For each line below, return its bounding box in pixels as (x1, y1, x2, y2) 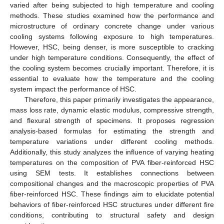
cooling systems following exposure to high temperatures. (10, 32, 214, 40)
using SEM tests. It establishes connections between (10, 168, 214, 177)
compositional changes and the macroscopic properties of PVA (10, 179, 214, 187)
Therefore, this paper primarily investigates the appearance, (24, 95, 214, 103)
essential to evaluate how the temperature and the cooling (10, 74, 214, 82)
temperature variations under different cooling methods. (10, 137, 214, 145)
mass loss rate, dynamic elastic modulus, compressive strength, (10, 105, 214, 114)
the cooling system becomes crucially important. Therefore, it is (10, 63, 214, 72)
